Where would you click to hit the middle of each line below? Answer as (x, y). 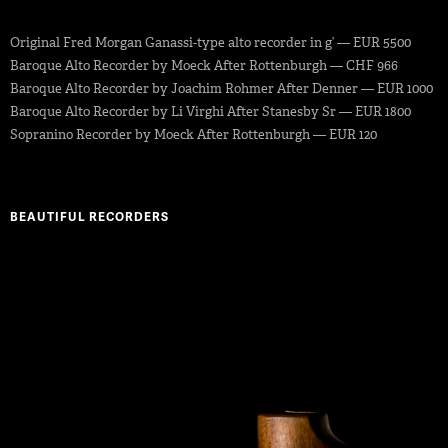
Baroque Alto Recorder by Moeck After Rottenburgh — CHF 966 (204, 66)
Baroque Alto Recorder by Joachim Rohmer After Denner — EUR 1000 (221, 89)
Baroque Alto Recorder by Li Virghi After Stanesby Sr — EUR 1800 (210, 112)
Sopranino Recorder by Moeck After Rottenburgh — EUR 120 (193, 135)
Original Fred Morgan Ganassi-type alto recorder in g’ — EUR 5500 (210, 43)
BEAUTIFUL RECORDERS (89, 217)
